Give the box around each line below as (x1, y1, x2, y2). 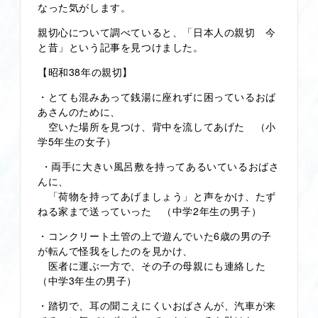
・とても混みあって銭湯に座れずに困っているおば (38, 89, 276, 104)
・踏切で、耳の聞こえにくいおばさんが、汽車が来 (38, 297, 276, 312)
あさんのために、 (38, 104, 121, 119)
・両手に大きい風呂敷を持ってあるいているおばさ (38, 158, 280, 173)
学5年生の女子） (38, 133, 116, 148)
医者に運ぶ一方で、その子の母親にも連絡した (38, 258, 266, 273)
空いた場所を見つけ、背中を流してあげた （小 (38, 119, 276, 133)
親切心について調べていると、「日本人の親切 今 (38, 24, 276, 39)
